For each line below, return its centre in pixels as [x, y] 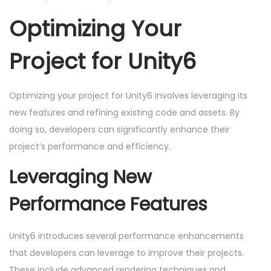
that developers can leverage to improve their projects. [126, 253]
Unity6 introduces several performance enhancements [126, 236]
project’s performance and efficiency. [90, 147]
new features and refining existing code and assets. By [124, 113]
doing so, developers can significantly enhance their [119, 130]
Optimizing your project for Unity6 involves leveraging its [128, 96]
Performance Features [108, 205]
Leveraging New [80, 178]
